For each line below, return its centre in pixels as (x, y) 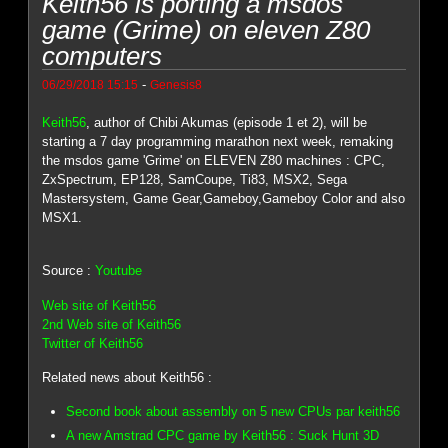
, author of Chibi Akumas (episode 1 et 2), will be (227, 122)
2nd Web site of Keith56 (112, 324)
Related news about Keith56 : (127, 378)
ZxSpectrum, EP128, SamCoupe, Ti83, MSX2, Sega (195, 179)
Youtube (119, 271)
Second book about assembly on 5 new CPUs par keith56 (233, 411)
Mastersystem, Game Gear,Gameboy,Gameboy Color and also (224, 198)
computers (102, 55)
